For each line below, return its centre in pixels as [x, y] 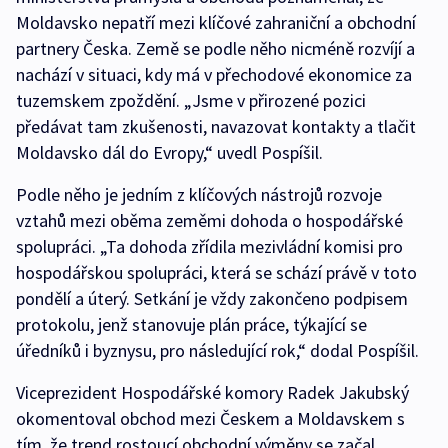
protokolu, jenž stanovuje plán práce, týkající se [191, 325]
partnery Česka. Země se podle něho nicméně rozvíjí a [215, 49]
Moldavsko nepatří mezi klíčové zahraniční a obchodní [216, 23]
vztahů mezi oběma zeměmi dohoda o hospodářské [209, 221]
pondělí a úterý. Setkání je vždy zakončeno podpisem [212, 299]
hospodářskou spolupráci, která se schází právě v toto [216, 273]
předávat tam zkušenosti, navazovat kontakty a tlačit [216, 127]
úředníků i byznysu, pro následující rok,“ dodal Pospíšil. [217, 351]
